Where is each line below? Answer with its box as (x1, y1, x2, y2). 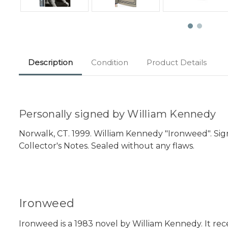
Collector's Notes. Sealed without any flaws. (19, 141, 196, 151)
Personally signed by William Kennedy (19, 108, 216, 121)
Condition (91, 58, 128, 68)
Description (28, 58, 73, 68)
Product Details (147, 58, 207, 68)
